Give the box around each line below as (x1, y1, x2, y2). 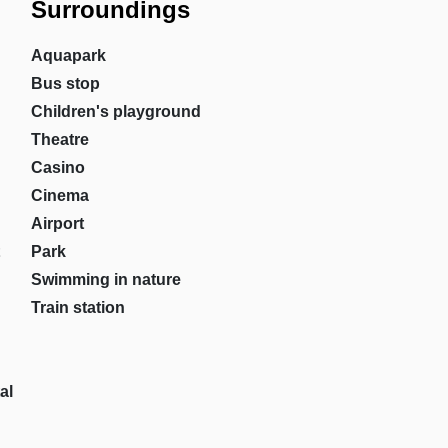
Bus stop (30, 75, 100, 92)
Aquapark (30, 47, 106, 64)
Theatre (30, 131, 89, 148)
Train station (30, 299, 125, 316)
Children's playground (30, 103, 201, 120)
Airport (30, 215, 84, 232)
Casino (30, 159, 85, 176)
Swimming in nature (30, 271, 181, 288)
